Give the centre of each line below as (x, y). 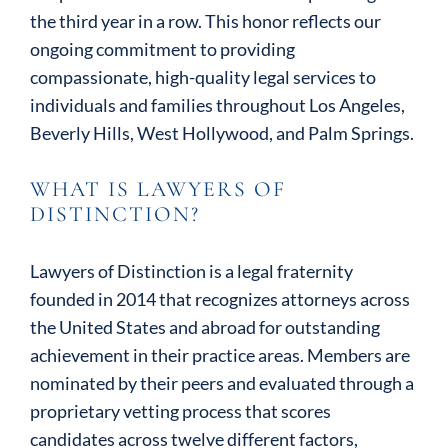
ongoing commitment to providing (162, 49)
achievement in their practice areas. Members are (220, 355)
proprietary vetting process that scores (180, 411)
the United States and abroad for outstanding (205, 327)
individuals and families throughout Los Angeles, (217, 105)
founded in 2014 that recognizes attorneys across (220, 299)
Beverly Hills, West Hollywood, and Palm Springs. (222, 133)
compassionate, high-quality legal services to (203, 77)
